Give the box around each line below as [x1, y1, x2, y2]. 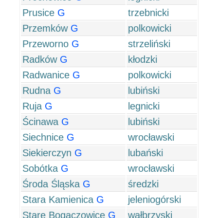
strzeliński [128, 38, 170, 49]
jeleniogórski [128, 194, 181, 205]
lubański [128, 147, 163, 158]
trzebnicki [128, 7, 169, 18]
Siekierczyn [22, 147, 72, 158]
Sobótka [22, 163, 58, 174]
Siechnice [22, 132, 64, 143]
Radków [22, 54, 57, 65]
